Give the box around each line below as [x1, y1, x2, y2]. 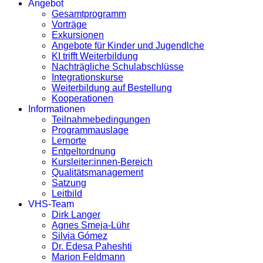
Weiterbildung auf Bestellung [52, 83, 172, 93]
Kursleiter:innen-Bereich [52, 157, 153, 167]
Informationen [28, 104, 85, 114]
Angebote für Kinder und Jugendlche [52, 41, 204, 51]
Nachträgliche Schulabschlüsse [52, 62, 184, 72]
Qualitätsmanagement [52, 167, 143, 178]
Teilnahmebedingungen [52, 114, 150, 125]
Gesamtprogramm [52, 9, 126, 19]
